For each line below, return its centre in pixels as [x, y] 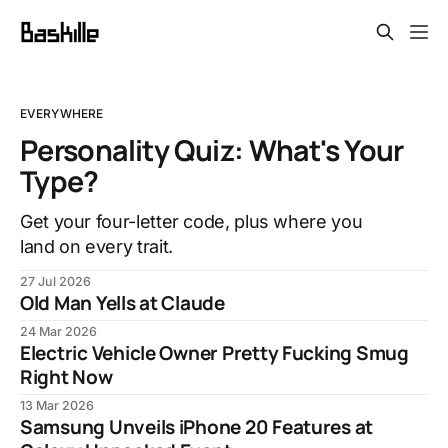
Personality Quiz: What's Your [212, 150]
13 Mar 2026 [57, 406]
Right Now [66, 377]
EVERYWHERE [62, 113]
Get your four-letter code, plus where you [191, 222]
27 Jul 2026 [55, 282]
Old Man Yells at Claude [122, 303]
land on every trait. [96, 247]
